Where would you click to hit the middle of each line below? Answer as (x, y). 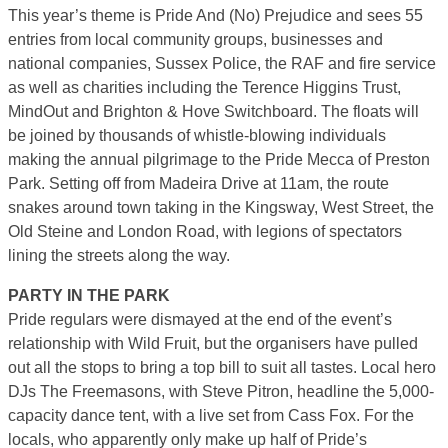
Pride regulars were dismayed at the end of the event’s (200, 319)
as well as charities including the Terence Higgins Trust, (204, 87)
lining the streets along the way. (119, 255)
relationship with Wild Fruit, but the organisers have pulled (213, 343)
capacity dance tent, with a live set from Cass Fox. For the (211, 415)
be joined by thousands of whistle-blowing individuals (197, 135)
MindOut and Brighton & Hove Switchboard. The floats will (213, 111)
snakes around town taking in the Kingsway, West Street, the (221, 207)
